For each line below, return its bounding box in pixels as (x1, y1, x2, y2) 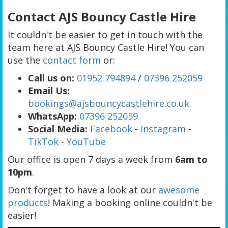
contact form (43, 54, 103, 67)
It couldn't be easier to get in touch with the (8, 28, 203, 41)
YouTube (67, 135, 106, 148)
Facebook (90, 123, 132, 135)
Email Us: (28, 84, 70, 97)
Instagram (140, 123, 186, 135)
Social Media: (28, 123, 88, 135)
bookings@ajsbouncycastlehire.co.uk (28, 97, 189, 110)
